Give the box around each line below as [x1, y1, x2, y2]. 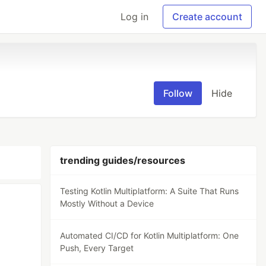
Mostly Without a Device [60, 198, 154, 208]
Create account [172, 11, 242, 23]
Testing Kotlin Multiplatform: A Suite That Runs [60, 186, 239, 196]
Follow [163, 87, 192, 99]
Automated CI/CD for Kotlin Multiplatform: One [60, 230, 239, 240]
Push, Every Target [60, 243, 134, 253]
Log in [121, 11, 148, 23]
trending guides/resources [60, 154, 186, 166]
